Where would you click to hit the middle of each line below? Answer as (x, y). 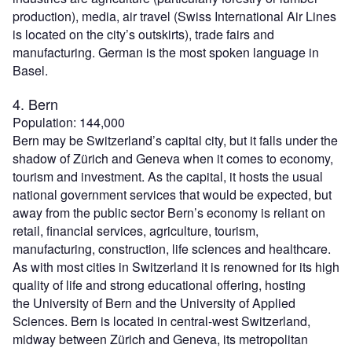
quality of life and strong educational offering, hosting (159, 285)
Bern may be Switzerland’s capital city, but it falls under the (175, 141)
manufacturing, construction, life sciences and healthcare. (172, 249)
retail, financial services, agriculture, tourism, (136, 231)
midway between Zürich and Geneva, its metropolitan (160, 339)
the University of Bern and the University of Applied (154, 303)
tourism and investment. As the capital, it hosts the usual (168, 177)
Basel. (30, 71)
